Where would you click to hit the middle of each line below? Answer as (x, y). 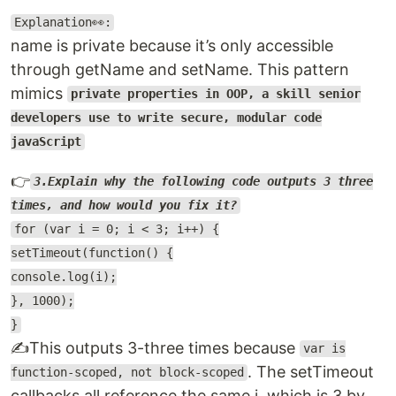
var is (324, 349)
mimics (39, 93)
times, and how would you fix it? (124, 206)
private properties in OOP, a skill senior (215, 94)
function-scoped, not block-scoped (127, 373)
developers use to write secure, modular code (166, 118)
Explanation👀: (62, 23)
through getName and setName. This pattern (180, 69)
